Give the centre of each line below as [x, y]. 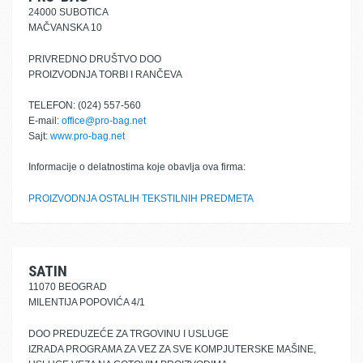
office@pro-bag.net [104, 121]
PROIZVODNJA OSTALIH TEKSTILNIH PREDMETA [141, 199]
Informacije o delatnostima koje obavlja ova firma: [137, 167]
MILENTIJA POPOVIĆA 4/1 [87, 302]
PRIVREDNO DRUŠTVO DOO [95, 59]
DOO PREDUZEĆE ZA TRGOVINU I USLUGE [128, 334]
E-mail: [45, 121]
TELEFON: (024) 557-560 [85, 105]
